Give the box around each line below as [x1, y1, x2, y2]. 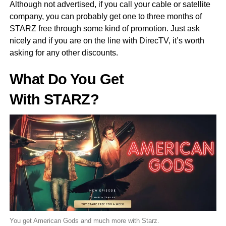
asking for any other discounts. [9, 48, 118, 57]
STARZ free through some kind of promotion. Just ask [9, 24, 200, 33]
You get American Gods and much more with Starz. [9, 217, 159, 225]
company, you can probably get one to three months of [9, 12, 202, 21]
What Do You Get [9, 71, 124, 87]
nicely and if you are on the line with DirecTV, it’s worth [9, 36, 204, 45]
